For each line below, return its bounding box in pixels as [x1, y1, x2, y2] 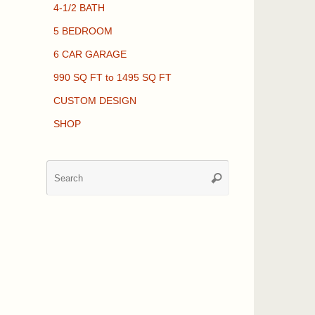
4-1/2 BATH [53, 2, 105, 13]
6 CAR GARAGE [53, 49, 127, 60]
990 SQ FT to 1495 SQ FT [53, 72, 172, 83]
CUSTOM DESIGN [53, 95, 136, 106]
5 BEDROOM [53, 25, 112, 37]
